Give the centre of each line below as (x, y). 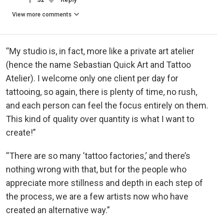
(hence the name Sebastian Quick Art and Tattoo (98, 64)
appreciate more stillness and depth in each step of (104, 183)
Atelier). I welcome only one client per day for (92, 78)
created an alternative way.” (58, 210)
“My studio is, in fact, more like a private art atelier (100, 51)
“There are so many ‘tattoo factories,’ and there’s (98, 155)
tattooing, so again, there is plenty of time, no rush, (101, 92)
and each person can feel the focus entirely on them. (107, 105)
